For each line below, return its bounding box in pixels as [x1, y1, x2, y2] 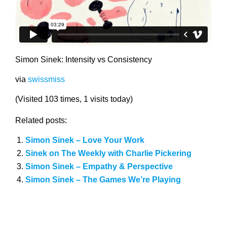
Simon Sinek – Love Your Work [25, 136, 144, 145]
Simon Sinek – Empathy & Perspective [25, 162, 173, 171]
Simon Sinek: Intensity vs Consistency [15, 55, 152, 64]
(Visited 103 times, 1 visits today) [15, 95, 133, 104]
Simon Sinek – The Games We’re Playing [25, 175, 181, 184]
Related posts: [15, 116, 67, 125]
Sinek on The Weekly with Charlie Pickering [25, 149, 192, 158]
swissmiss [28, 75, 65, 84]
